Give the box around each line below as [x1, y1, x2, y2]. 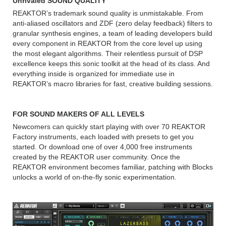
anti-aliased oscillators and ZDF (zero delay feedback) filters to [13, 19, 212, 28]
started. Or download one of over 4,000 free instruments [13, 143, 192, 151]
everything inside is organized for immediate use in [13, 70, 175, 78]
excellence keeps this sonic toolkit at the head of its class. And [13, 60, 210, 68]
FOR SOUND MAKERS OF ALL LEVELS [13, 110, 144, 119]
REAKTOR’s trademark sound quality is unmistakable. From [13, 9, 203, 18]
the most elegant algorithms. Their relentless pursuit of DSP [13, 49, 203, 58]
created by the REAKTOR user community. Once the [13, 153, 180, 161]
